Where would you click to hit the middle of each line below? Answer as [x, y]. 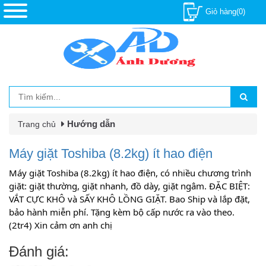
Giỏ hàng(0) [225, 11]
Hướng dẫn [91, 124]
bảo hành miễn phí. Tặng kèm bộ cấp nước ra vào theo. [122, 212]
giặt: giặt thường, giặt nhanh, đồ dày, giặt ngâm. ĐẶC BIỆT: [129, 186]
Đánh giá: [39, 251]
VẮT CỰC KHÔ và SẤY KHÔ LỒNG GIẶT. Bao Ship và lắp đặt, [129, 199]
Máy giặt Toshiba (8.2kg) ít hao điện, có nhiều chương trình [130, 173]
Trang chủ [37, 124]
